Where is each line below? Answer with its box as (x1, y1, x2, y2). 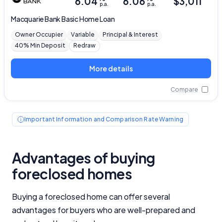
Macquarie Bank (11, 14, 62, 23)
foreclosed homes (12, 165, 132, 182)
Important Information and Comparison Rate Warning (24, 115, 183, 123)
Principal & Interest (103, 30, 158, 38)
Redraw (73, 41, 96, 49)
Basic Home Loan (61, 14, 115, 23)
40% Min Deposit (15, 41, 65, 49)
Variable (71, 30, 95, 38)
